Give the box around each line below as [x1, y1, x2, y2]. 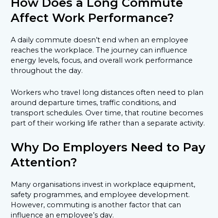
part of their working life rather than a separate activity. [11, 118, 205, 127]
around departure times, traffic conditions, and [11, 98, 177, 107]
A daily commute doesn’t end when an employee [11, 36, 189, 45]
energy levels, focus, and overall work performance [11, 56, 193, 65]
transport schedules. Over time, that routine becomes [11, 108, 203, 117]
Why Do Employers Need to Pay [11, 140, 206, 155]
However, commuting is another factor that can [11, 200, 182, 210]
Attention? [11, 155, 77, 170]
